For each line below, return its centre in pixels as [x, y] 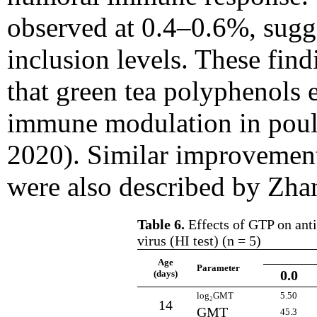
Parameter [218, 268]
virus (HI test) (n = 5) [199, 241]
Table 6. [161, 225]
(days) [166, 274]
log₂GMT [215, 296]
